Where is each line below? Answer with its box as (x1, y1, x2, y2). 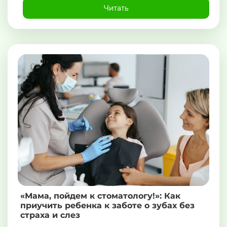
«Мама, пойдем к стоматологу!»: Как (20, 191, 180, 201)
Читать (103, 3, 129, 13)
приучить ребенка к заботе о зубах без (20, 201, 195, 211)
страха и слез (20, 210, 80, 220)
